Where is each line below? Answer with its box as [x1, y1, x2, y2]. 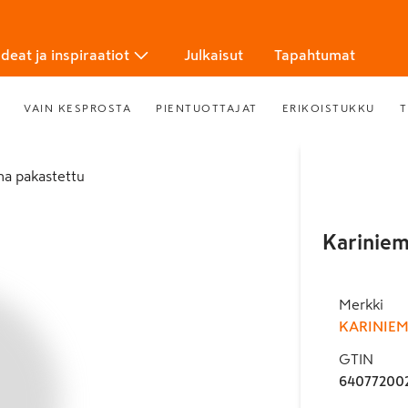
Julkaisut [184, 47, 243, 62]
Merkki [338, 297, 383, 311]
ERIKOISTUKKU [281, 102, 375, 114]
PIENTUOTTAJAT [156, 102, 258, 114]
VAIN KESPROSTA [24, 102, 132, 114]
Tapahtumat [274, 47, 355, 62]
